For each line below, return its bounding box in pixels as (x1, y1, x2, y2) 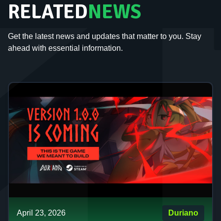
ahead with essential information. (8, 44, 123, 52)
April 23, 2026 (17, 208, 66, 217)
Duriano (168, 208, 198, 217)
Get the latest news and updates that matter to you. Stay (8, 32, 201, 40)
